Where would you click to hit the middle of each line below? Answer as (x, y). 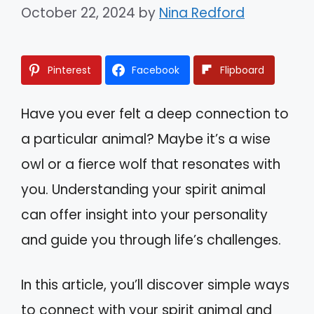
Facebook (156, 70)
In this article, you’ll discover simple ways (155, 285)
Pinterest (69, 70)
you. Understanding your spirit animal (143, 189)
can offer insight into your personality (144, 214)
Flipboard (242, 70)
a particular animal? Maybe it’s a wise (146, 139)
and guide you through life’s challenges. (151, 240)
